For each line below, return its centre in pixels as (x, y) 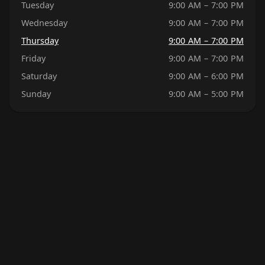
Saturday (39, 76)
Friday (33, 58)
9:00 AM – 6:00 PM (206, 76)
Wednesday (44, 23)
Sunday (36, 94)
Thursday (40, 41)
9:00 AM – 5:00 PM (206, 94)
